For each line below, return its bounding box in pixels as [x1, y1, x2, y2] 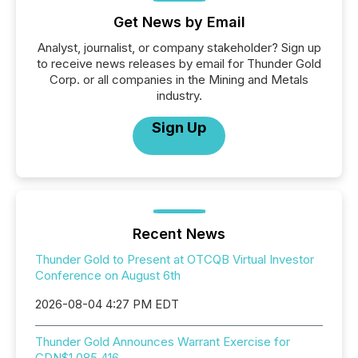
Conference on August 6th [35, 268, 181, 283]
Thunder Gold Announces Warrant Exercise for [35, 334, 290, 349]
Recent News [133, 225, 225, 242]
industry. [156, 88, 202, 103]
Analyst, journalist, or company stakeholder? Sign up [37, 40, 321, 55]
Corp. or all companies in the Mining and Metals [50, 72, 308, 87]
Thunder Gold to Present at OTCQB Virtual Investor [35, 252, 314, 267]
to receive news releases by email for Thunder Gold [37, 56, 321, 71]
